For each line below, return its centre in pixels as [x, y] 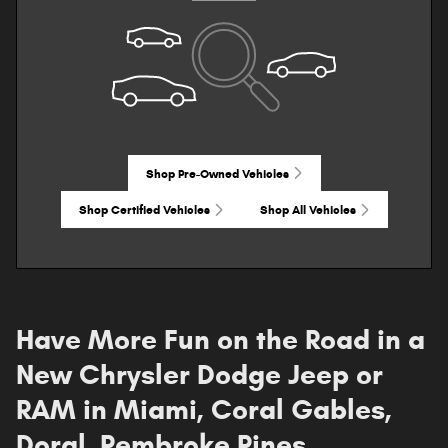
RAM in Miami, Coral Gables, [204, 409]
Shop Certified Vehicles [144, 210]
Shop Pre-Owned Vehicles [217, 173]
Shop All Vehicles [307, 210]
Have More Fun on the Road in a [220, 339]
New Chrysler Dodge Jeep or [199, 374]
